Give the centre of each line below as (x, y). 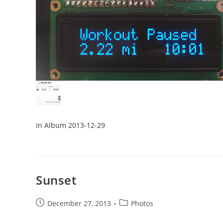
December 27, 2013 (79, 203)
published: (53, 213)
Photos (142, 203)
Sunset (56, 180)
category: (134, 213)
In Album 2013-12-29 (70, 125)
